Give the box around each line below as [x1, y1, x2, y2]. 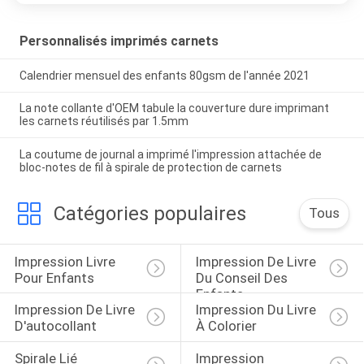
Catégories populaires [53, 202, 246, 226]
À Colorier [195, 318, 257, 335]
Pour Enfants [14, 269, 94, 286]
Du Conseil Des [195, 269, 291, 286]
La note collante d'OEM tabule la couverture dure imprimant [19, 102, 329, 115]
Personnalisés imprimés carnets [19, 32, 219, 49]
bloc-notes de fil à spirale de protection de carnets [19, 161, 282, 175]
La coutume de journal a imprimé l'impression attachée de [19, 148, 322, 162]
